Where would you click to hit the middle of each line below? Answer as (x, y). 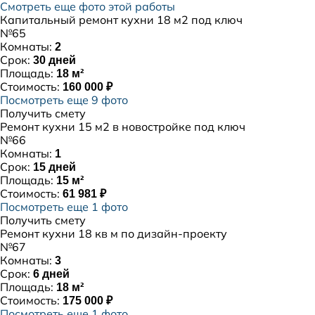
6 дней (51, 274)
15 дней (54, 167)
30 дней (54, 60)
